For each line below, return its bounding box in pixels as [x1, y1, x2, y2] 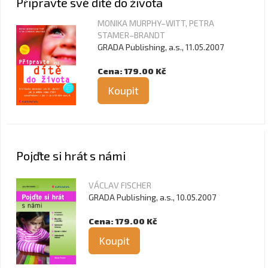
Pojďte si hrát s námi [16, 148, 126, 163]
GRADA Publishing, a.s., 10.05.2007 [89, 192, 216, 202]
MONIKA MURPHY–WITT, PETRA [98, 18, 214, 28]
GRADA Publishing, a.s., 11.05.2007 [98, 42, 224, 52]
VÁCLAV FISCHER [89, 180, 151, 190]
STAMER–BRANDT [98, 30, 165, 40]
